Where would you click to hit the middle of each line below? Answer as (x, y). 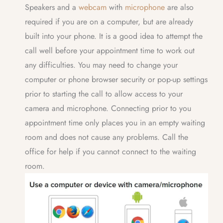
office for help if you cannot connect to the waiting (111, 152)
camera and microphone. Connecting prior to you (108, 109)
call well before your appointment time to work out (110, 51)
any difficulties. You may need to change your (101, 65)
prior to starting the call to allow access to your (104, 94)
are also (179, 7)
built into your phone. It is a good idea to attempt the (114, 36)
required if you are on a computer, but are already (109, 22)
